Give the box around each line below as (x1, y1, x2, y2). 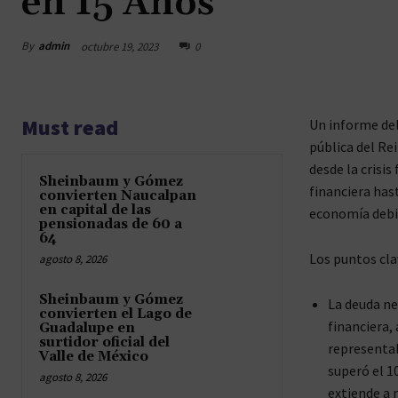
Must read (21, 113, 118, 141)
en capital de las (39, 201, 151, 219)
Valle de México (39, 347, 148, 365)
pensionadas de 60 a (39, 215, 182, 233)
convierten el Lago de (39, 305, 192, 322)
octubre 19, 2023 (81, 38, 158, 54)
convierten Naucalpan (39, 187, 196, 204)
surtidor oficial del (39, 333, 170, 351)
